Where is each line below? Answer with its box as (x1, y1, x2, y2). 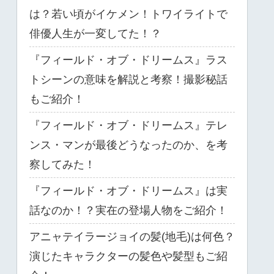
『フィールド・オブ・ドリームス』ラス (29, 54, 228, 67)
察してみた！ (29, 158, 95, 171)
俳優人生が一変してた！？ (29, 28, 161, 40)
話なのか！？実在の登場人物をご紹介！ (29, 204, 228, 217)
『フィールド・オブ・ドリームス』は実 (29, 185, 228, 198)
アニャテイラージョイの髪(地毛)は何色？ (29, 231, 235, 243)
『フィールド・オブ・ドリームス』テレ (29, 119, 228, 132)
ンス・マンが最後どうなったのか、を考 (29, 139, 228, 152)
